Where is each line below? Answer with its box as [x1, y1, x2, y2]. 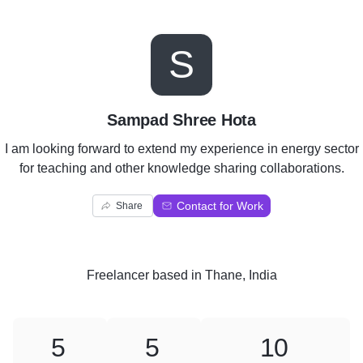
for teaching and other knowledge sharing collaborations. [19, 161, 344, 175]
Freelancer [86, 268, 149, 282]
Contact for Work [177, 199, 263, 212]
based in [148, 268, 205, 282]
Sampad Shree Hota [107, 111, 256, 129]
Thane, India [204, 268, 277, 282]
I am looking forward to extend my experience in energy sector [4, 142, 359, 156]
